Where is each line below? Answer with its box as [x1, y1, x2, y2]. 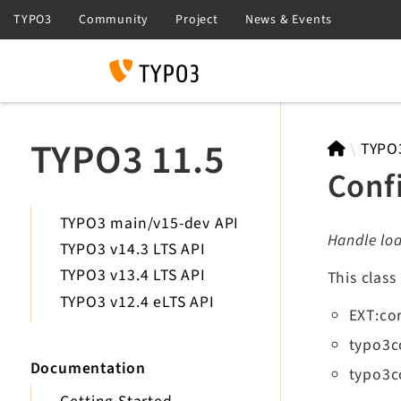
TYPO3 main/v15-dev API [59, 212, 240, 235]
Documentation [30, 356, 146, 380]
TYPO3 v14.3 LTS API [59, 238, 206, 261]
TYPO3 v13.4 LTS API [59, 264, 206, 287]
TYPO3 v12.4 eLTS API [59, 290, 215, 313]
